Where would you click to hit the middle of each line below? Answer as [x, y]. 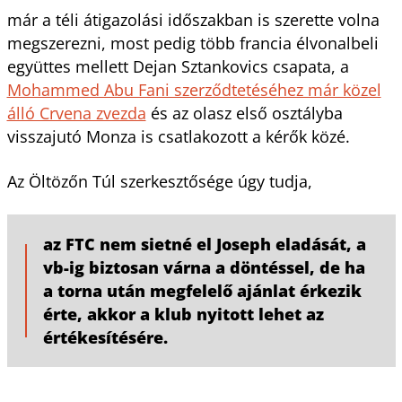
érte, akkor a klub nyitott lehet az [183, 314]
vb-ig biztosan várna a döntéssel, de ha [204, 267]
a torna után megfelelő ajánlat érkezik [202, 290]
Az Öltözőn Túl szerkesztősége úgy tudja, [162, 181]
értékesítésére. [105, 337]
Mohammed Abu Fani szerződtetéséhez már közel [194, 89]
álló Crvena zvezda [76, 113]
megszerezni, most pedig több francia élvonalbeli [192, 43]
